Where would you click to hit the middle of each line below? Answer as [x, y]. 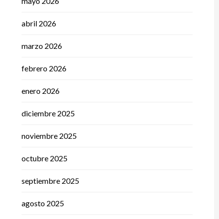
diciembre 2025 [48, 113]
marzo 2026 [42, 46]
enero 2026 [40, 91]
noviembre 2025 [49, 136]
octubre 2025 [44, 158]
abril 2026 [39, 23]
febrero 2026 [44, 68]
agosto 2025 [43, 203]
